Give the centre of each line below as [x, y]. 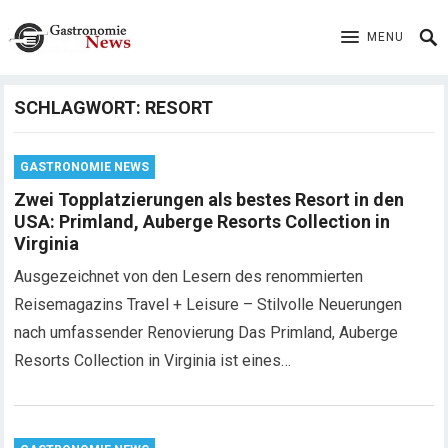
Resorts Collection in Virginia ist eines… [153, 360]
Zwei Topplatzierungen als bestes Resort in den [209, 199]
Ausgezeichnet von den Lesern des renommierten [189, 276]
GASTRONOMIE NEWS [85, 167]
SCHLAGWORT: [80, 107]
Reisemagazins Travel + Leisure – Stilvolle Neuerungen [208, 304]
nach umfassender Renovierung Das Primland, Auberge [206, 332]
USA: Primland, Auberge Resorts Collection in [202, 221]
